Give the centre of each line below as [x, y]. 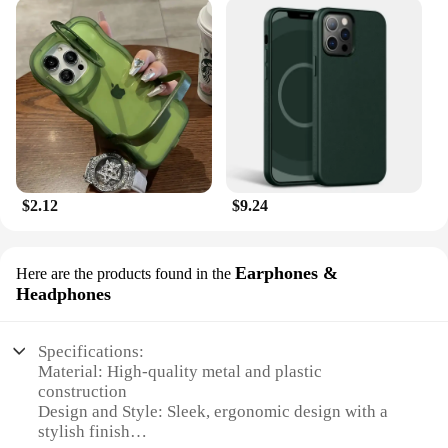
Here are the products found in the [123, 274]
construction [83, 391]
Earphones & [286, 273]
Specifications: [91, 351]
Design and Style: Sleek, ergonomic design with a [213, 411]
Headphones [63, 294]
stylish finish [84, 431]
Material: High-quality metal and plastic [180, 371]
